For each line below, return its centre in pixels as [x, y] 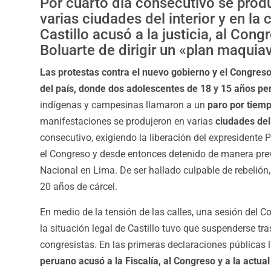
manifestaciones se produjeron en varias [127, 121]
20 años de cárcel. [78, 187]
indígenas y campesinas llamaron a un [123, 105]
